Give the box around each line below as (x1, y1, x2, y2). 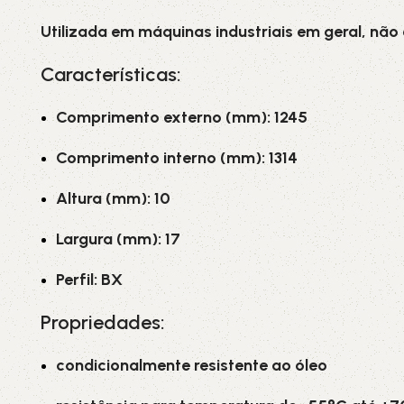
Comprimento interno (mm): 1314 (56, 148, 298, 168)
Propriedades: (41, 310, 165, 335)
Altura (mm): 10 (56, 188, 170, 208)
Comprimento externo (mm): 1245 (56, 107, 308, 127)
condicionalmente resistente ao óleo (56, 355, 327, 375)
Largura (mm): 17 (56, 229, 180, 249)
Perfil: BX (56, 270, 123, 289)
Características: (41, 62, 181, 87)
